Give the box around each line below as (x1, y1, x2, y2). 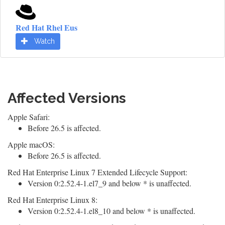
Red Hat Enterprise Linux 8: (8, 194, 97, 205)
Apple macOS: (8, 139, 55, 150)
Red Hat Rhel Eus (16, 22, 77, 33)
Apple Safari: (8, 111, 50, 122)
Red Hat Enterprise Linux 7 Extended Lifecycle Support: (8, 167, 187, 177)
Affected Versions (8, 90, 126, 106)
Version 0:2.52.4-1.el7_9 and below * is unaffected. (28, 178, 191, 188)
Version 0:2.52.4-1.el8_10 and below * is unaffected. (28, 205, 195, 216)
